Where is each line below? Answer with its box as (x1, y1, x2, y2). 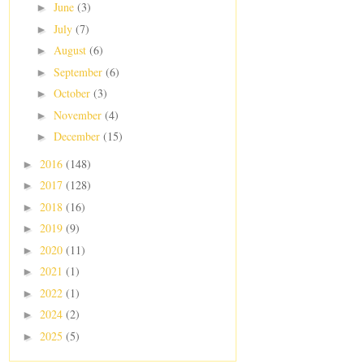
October (53, 85, 93, 102)
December (53, 128, 103, 145)
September (53, 63, 106, 80)
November (53, 106, 105, 123)
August (53, 42, 89, 58)
